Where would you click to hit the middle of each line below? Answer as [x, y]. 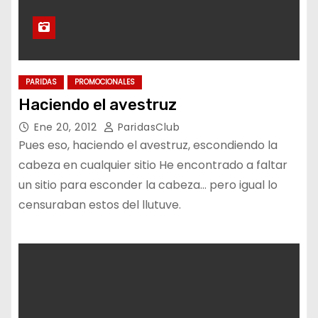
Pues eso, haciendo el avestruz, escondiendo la [148, 145]
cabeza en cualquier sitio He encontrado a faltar [153, 165]
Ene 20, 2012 [67, 127]
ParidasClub [147, 127]
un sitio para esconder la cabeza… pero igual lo [148, 185]
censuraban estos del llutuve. [100, 205]
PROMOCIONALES [105, 82]
